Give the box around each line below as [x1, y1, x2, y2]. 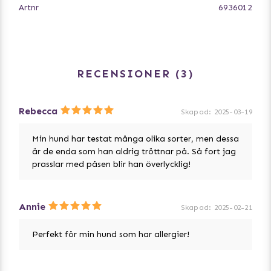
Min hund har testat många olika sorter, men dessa [32, 133, 239, 144]
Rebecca [19, 105, 57, 117]
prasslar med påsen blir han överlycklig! [32, 158, 191, 169]
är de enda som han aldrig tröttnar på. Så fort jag [32, 146, 236, 157]
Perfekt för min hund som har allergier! [32, 229, 189, 240]
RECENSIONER [77, 67, 171, 80]
